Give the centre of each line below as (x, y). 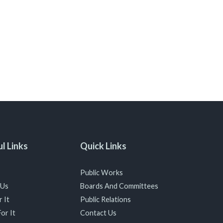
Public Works (101, 172)
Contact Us (98, 213)
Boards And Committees (119, 186)
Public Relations (105, 199)
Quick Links (103, 146)
